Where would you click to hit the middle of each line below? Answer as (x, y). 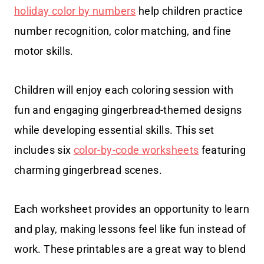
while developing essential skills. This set (114, 130)
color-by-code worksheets (136, 150)
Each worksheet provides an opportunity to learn (132, 209)
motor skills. (44, 51)
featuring (222, 150)
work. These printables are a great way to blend (130, 249)
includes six (44, 150)
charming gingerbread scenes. (88, 170)
